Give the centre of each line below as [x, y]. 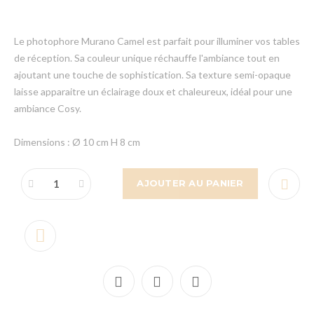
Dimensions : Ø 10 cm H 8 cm [77, 142]
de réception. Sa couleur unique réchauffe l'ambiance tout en [147, 57]
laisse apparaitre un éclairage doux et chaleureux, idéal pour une [153, 91]
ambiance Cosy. [48, 108]
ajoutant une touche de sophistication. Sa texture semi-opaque [152, 74]
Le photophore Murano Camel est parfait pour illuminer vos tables [157, 41]
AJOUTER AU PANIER [190, 183]
